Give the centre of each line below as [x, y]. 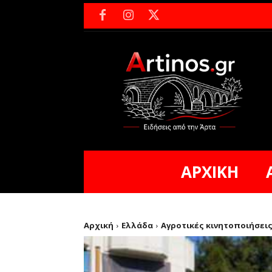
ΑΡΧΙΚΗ [209, 172]
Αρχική [99, 226]
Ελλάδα [137, 226]
